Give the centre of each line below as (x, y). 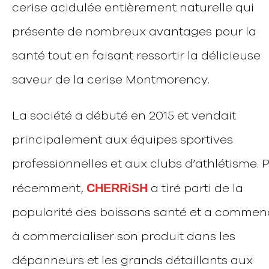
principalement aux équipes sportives (123, 140)
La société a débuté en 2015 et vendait (124, 116)
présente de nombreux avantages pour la (134, 32)
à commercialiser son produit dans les (124, 237)
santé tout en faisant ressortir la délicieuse (137, 56)
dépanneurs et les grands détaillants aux (133, 261)
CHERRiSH (117, 188)
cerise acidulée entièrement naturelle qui (133, 8)
